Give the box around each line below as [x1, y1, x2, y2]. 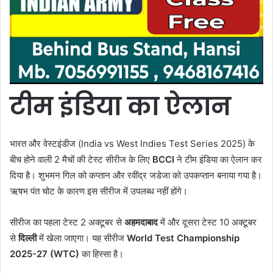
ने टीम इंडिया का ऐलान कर [174, 154, 262, 166]
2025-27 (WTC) [10, 248, 79, 260]
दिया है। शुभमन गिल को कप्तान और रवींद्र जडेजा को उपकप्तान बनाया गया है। [10, 169, 262, 182]
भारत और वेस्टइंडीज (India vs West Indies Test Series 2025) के [10, 138, 255, 150]
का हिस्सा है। [79, 248, 124, 260]
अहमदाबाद [124, 216, 158, 229]
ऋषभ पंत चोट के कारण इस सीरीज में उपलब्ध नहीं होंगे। [10, 185, 188, 197]
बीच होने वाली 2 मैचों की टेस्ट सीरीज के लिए [10, 154, 152, 166]
